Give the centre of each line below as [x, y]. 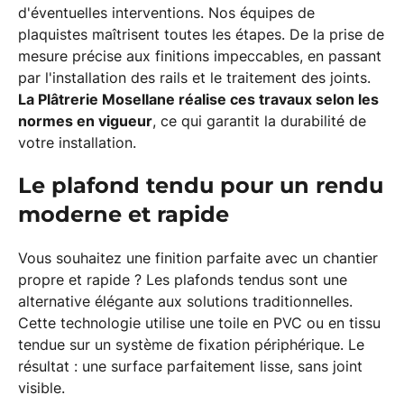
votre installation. [77, 142]
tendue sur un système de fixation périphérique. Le [191, 344]
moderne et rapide [124, 214]
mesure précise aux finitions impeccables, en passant [200, 56]
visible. [41, 388]
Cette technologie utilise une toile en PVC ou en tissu [199, 323]
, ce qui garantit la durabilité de [259, 121]
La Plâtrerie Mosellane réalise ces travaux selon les [198, 99]
